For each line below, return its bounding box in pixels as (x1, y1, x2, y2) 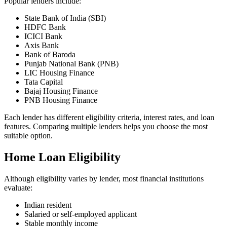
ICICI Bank (24, 32, 62, 41)
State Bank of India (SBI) (24, 14, 106, 23)
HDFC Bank (24, 23, 66, 32)
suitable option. (4, 131, 53, 140)
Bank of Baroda (24, 50, 75, 59)
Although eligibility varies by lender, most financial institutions (4, 174, 204, 183)
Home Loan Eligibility (4, 150, 121, 164)
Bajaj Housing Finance (24, 87, 98, 96)
